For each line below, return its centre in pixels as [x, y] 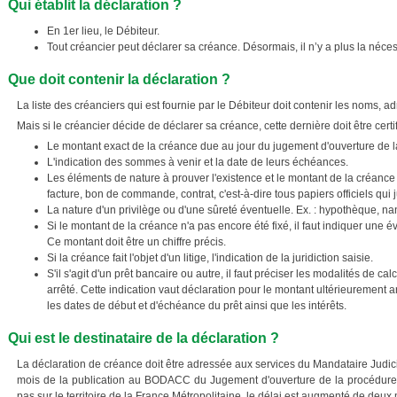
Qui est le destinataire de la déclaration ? [144, 338]
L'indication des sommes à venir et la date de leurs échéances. [198, 162]
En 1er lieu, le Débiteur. [103, 31]
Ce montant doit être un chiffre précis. [136, 242]
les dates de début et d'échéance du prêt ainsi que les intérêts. [197, 306]
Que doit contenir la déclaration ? [119, 79]
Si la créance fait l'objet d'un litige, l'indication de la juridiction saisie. [210, 258]
